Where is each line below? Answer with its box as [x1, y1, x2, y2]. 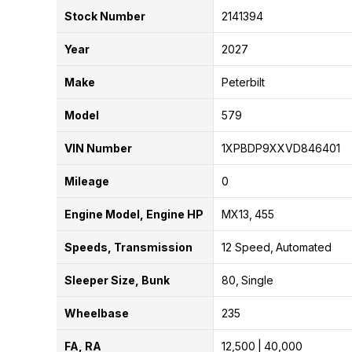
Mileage [64, 174, 109, 188]
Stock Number [64, 9, 145, 23]
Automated [275, 240, 332, 254]
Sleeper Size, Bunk [64, 273, 170, 287]
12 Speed [221, 240, 270, 254]
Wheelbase [64, 306, 129, 320]
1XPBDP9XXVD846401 [221, 141, 340, 155]
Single [240, 273, 273, 287]
